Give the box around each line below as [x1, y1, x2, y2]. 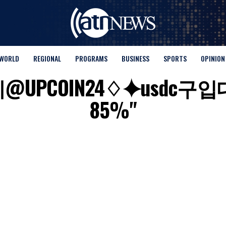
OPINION [200, 53, 225, 64]
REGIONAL [33, 53, 61, 64]
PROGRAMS [75, 53, 107, 64]
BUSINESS [121, 53, 149, 64]
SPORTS [163, 53, 187, 64]
